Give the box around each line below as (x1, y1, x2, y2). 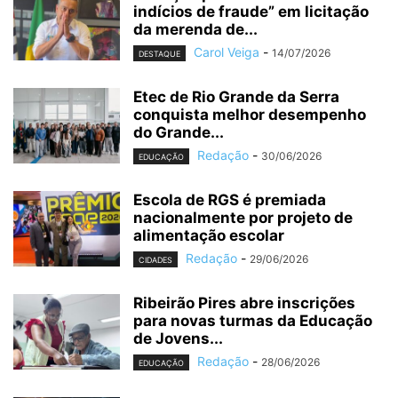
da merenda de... (133, 20, 258, 38)
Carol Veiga (194, 44, 259, 60)
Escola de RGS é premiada (133, 191, 326, 210)
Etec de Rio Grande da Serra (133, 87, 339, 106)
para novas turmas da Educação (133, 312, 372, 330)
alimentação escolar (133, 227, 284, 245)
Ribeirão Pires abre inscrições (133, 294, 355, 313)
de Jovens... (133, 330, 223, 348)
